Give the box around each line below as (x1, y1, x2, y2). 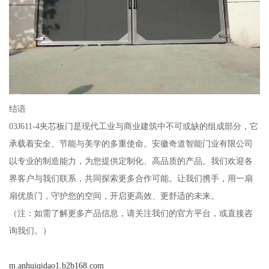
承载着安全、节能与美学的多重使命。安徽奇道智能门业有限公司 (8, 139, 253, 149)
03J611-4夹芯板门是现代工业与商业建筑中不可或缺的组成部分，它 (8, 121, 258, 131)
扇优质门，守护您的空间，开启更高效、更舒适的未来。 (8, 191, 219, 201)
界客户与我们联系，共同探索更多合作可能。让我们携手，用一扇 (8, 174, 253, 184)
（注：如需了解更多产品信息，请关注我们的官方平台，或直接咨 (8, 208, 253, 219)
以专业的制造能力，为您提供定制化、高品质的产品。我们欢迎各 (8, 156, 253, 166)
